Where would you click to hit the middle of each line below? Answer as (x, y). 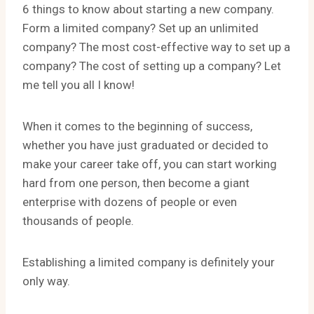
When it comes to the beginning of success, (137, 126)
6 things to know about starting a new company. (148, 9)
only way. (46, 281)
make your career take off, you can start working (150, 164)
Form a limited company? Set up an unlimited (141, 28)
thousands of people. (78, 221)
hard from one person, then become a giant (136, 183)
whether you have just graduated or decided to (145, 145)
